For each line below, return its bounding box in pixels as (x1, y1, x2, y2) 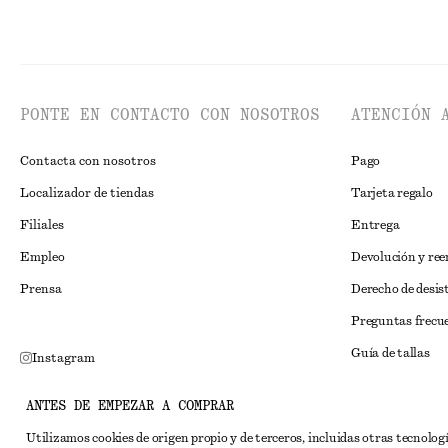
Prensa (20, 283, 62, 295)
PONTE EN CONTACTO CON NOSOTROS (20, 107, 320, 123)
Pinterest (32, 384, 89, 397)
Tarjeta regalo (351, 187, 433, 199)
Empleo (20, 251, 65, 263)
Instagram (32, 351, 95, 364)
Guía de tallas (351, 347, 430, 359)
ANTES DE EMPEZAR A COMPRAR (26, 399, 234, 413)
